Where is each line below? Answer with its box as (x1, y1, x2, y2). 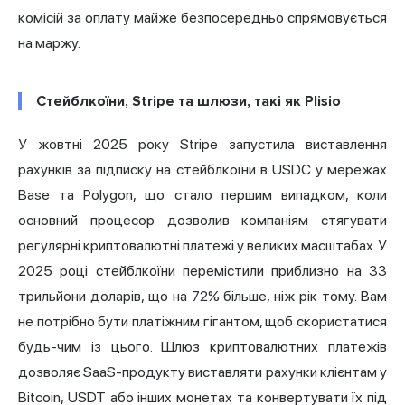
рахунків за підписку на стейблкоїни (18, 161, 256, 179)
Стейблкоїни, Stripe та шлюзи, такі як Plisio (36, 92, 341, 111)
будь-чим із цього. (18, 338, 162, 356)
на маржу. (18, 34, 80, 52)
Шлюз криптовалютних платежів (161, 338, 388, 356)
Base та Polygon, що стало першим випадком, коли (18, 186, 387, 204)
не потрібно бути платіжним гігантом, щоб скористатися (18, 313, 387, 331)
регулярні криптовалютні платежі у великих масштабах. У (18, 237, 387, 255)
